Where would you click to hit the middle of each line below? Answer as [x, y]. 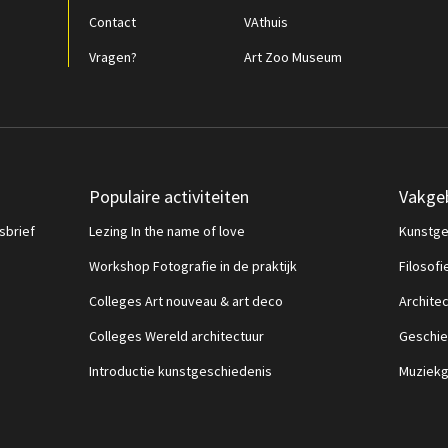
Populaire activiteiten [169, 196]
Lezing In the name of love [167, 231]
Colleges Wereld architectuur [176, 336]
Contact [112, 22]
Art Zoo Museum [293, 57]
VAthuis [266, 22]
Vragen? [113, 57]
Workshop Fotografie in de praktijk [193, 266]
